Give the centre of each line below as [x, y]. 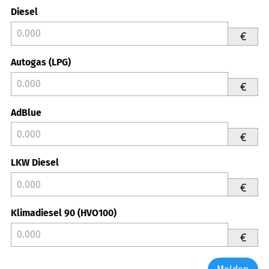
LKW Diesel [35, 163]
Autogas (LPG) [41, 62]
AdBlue [26, 112]
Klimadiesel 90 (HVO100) [64, 213]
